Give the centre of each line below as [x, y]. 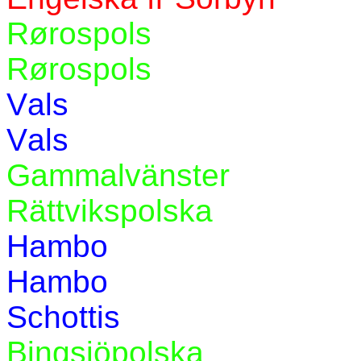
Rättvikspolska [110, 211]
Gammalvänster [118, 175]
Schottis [63, 317]
